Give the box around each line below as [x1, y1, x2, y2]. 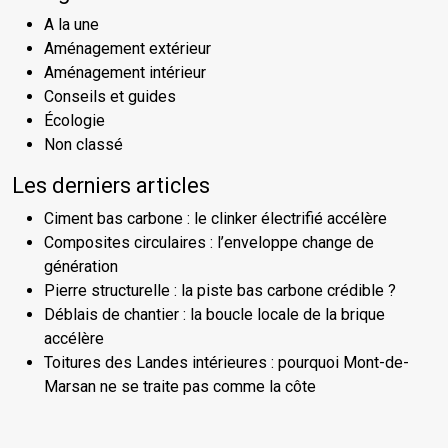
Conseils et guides [44, 87, 176, 107]
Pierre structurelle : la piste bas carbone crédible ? [44, 281, 396, 301]
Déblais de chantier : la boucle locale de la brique [44, 305, 385, 325]
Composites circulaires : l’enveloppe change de [44, 233, 374, 253]
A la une [44, 15, 99, 35]
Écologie [44, 111, 105, 131]
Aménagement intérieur [44, 63, 206, 83]
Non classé [44, 135, 123, 155]
